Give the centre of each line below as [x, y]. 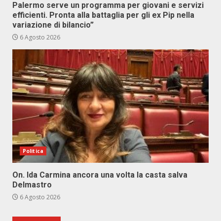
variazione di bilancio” [53, 25]
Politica [33, 151]
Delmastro [32, 185]
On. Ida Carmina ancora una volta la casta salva [100, 175]
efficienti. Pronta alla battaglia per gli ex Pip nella [103, 15]
